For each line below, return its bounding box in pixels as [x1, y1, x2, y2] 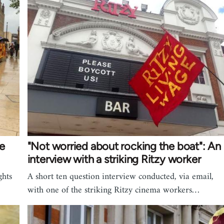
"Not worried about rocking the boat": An [27, 139, 221, 153]
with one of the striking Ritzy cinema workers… [27, 182, 199, 198]
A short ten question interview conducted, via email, [27, 168, 213, 184]
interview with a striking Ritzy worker [27, 152, 201, 166]
